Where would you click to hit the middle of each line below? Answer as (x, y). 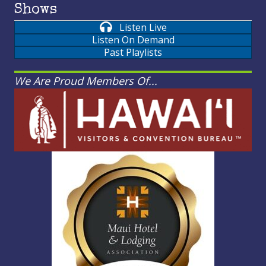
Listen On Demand (133, 40)
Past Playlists (133, 53)
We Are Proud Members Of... (86, 81)
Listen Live (143, 27)
